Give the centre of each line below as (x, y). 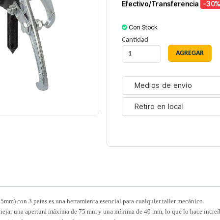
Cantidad (135, 40)
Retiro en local (159, 107)
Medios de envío (163, 85)
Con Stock (143, 27)
